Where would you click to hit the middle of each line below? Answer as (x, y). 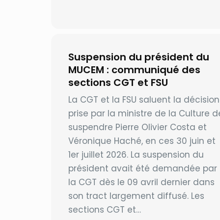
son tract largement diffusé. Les (136, 196)
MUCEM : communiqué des (134, 70)
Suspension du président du (138, 57)
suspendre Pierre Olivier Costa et (137, 127)
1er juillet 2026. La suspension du (136, 155)
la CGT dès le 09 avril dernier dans (141, 182)
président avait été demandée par (142, 169)
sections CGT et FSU (118, 83)
